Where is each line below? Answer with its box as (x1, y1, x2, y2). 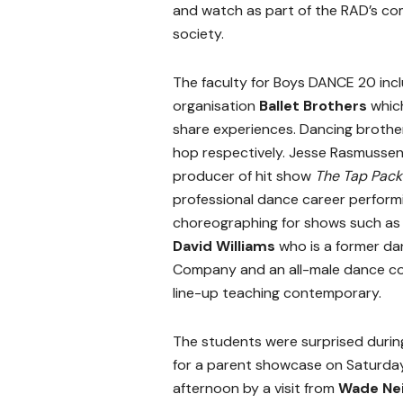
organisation (173, 95, 259, 115)
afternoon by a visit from (173, 378, 335, 398)
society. (173, 23, 224, 43)
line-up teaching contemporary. (173, 282, 381, 302)
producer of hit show (173, 166, 315, 185)
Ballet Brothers (259, 95, 371, 115)
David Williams (173, 236, 275, 255)
